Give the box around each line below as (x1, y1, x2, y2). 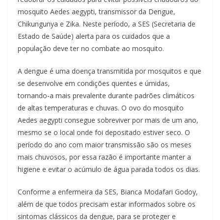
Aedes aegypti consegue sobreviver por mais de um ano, (18, 115, 198, 125)
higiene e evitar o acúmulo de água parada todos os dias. (18, 165, 200, 174)
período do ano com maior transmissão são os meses (18, 140, 192, 150)
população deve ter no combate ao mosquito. (18, 44, 164, 54)
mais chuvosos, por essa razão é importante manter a (18, 152, 191, 162)
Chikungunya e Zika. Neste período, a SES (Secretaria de (18, 19, 195, 29)
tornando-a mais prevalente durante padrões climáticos (18, 91, 194, 101)
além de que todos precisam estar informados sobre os (18, 199, 195, 209)
